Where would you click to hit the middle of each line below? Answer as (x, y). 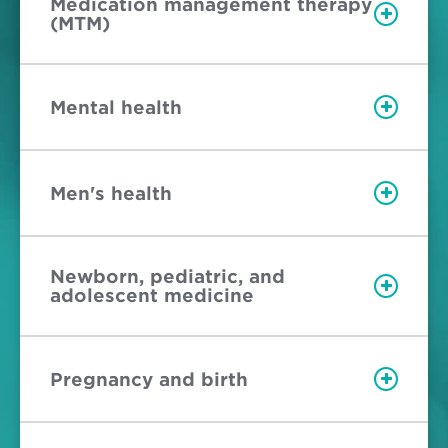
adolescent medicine (152, 296)
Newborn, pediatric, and (167, 277)
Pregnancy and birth (149, 379)
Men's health (111, 193)
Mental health (116, 107)
